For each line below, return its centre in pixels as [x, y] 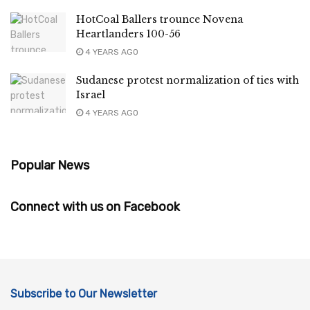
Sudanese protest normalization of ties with [188, 80]
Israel [91, 94]
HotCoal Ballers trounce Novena [159, 19]
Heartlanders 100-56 [128, 34]
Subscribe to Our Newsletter [84, 293]
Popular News [50, 165]
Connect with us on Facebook [95, 207]
